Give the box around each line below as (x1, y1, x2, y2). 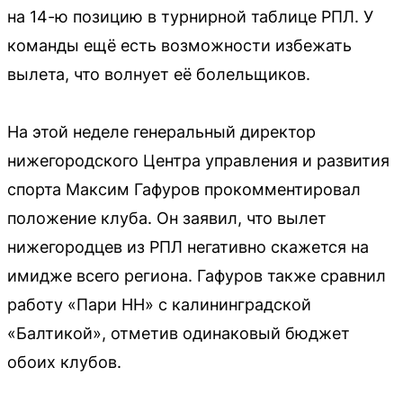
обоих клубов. (7, 352, 121, 372)
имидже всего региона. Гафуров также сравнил (7, 265, 386, 285)
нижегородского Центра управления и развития (7, 150, 390, 170)
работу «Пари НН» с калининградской (7, 294, 311, 314)
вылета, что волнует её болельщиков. (7, 64, 310, 84)
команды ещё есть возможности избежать (7, 35, 352, 55)
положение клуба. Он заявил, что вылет (7, 208, 327, 228)
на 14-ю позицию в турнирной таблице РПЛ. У (7, 6, 373, 26)
